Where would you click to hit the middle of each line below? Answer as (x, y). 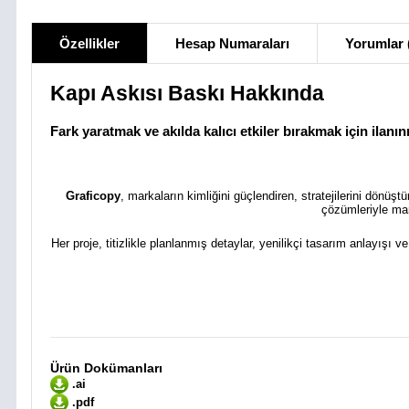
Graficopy (93, 195)
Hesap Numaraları (232, 43)
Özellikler (89, 43)
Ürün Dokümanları (106, 368)
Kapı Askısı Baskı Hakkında (187, 94)
